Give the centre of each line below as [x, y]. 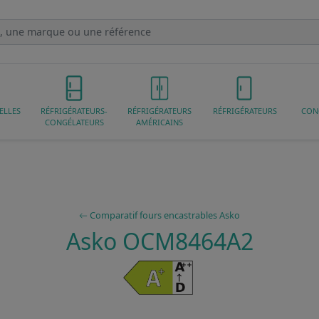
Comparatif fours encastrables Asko [164, 215]
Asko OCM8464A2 [159, 241]
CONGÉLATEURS [74, 122]
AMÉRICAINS [159, 122]
